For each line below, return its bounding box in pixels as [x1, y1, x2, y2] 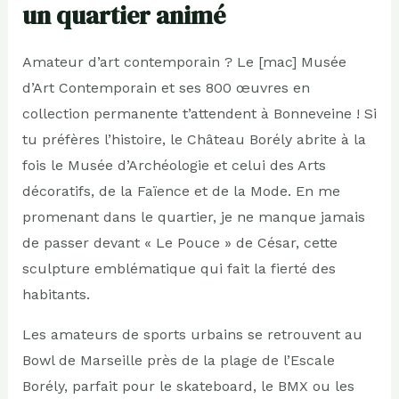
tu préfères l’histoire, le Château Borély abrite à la [21, 130, 366, 148]
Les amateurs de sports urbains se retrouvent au [21, 325, 362, 343]
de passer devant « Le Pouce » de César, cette [21, 233, 338, 251]
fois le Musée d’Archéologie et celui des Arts [21, 156, 326, 174]
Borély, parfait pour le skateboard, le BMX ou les [21, 377, 354, 395]
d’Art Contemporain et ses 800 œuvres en [21, 78, 310, 96]
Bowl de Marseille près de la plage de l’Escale [21, 351, 335, 369]
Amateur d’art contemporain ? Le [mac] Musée [21, 53, 346, 70]
